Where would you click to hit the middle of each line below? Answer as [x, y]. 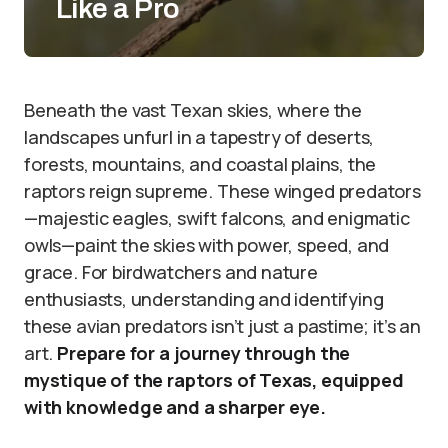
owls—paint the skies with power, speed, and [207, 245]
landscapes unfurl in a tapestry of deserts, [199, 137]
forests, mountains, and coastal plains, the [200, 164]
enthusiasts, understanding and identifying [204, 299]
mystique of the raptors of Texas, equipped [214, 380]
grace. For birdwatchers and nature [171, 272]
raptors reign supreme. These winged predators [222, 191]
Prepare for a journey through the [204, 353]
